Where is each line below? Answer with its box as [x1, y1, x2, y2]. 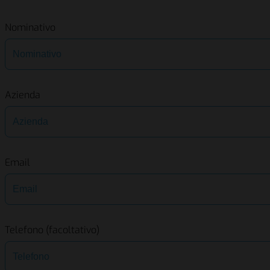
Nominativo [5, 21, 55, 34]
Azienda [5, 89, 40, 102]
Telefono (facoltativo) [5, 224, 99, 237]
